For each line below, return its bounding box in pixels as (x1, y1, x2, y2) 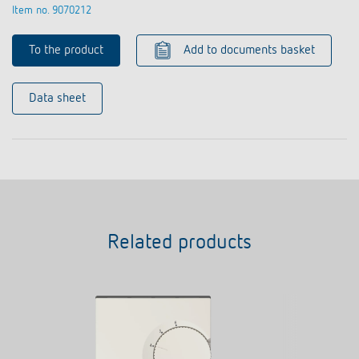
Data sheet (29, 91, 86, 105)
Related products (107, 232, 252, 253)
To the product (29, 43, 103, 57)
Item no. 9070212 (12, 4, 91, 16)
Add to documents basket (184, 43, 315, 57)
